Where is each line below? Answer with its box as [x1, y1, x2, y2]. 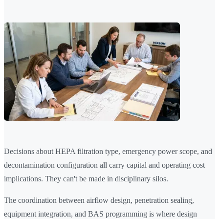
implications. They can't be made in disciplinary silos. [4, 175, 168, 183]
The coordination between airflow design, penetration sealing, [4, 196, 194, 205]
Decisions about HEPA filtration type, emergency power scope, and [4, 147, 212, 156]
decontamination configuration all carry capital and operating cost [4, 161, 205, 170]
